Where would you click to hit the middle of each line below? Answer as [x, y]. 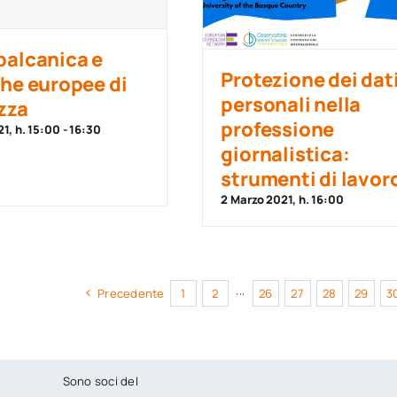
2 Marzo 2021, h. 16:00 [282, 199]
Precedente [131, 293]
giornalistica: [285, 154]
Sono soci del [100, 381]
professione [278, 129]
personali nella [291, 105]
